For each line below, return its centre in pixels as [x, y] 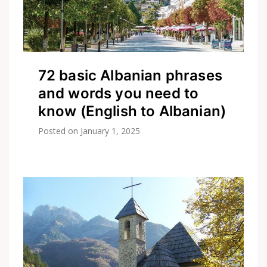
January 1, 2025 [110, 131]
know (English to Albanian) [132, 111]
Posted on [59, 131]
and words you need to [118, 94]
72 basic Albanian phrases [130, 76]
